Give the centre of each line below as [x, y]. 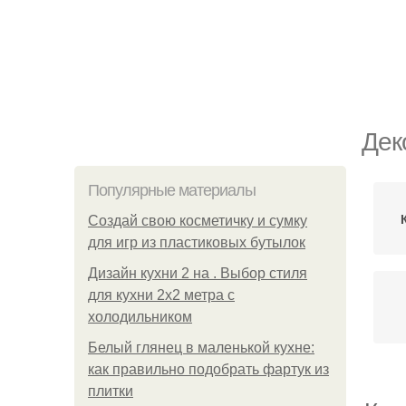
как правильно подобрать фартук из [208, 369]
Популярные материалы [172, 190]
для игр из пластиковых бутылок [197, 242]
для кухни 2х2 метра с [161, 295]
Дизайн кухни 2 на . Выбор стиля [198, 273]
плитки [111, 391]
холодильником [140, 317]
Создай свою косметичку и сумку [198, 221]
